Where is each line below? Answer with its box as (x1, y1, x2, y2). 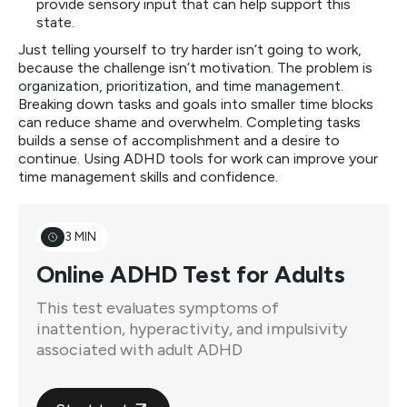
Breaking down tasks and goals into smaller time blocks (18, 95, 373, 113)
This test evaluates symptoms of (36, 298, 279, 318)
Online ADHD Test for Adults (36, 260, 345, 289)
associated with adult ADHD (36, 340, 243, 360)
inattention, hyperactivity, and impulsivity (36, 319, 347, 339)
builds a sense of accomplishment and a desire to (18, 132, 340, 149)
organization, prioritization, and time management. (18, 77, 343, 94)
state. (36, 14, 74, 31)
